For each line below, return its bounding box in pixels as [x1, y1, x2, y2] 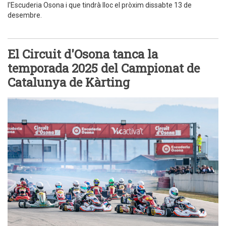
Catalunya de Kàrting [8, 74, 130, 90]
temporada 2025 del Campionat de [8, 60, 200, 76]
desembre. [8, 11, 42, 19]
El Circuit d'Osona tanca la [8, 45, 158, 62]
